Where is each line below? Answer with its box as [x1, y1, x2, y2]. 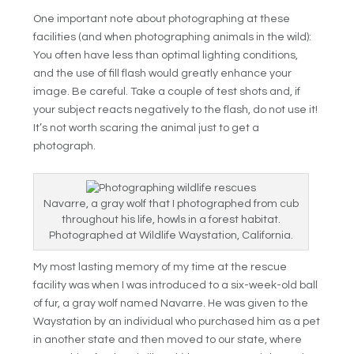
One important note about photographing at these [33, 13, 291, 24]
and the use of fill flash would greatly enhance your [33, 67, 292, 79]
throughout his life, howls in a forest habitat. [62, 214, 281, 226]
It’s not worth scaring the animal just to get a [33, 122, 260, 134]
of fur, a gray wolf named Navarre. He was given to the [33, 298, 309, 310]
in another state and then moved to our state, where [33, 334, 303, 346]
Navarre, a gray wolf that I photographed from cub [43, 198, 299, 210]
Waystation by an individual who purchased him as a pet [33, 316, 321, 328]
